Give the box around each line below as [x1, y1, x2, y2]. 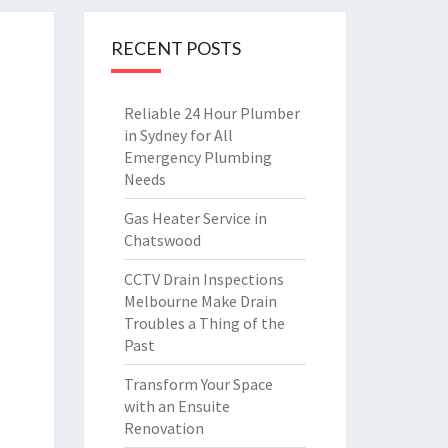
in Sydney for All [123, 125, 233, 145]
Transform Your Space [123, 374, 273, 394]
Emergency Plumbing [123, 147, 272, 167]
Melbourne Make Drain [123, 291, 277, 311]
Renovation [123, 418, 204, 438]
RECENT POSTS [110, 37, 241, 59]
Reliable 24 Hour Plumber [123, 103, 300, 123]
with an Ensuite [123, 396, 230, 416]
